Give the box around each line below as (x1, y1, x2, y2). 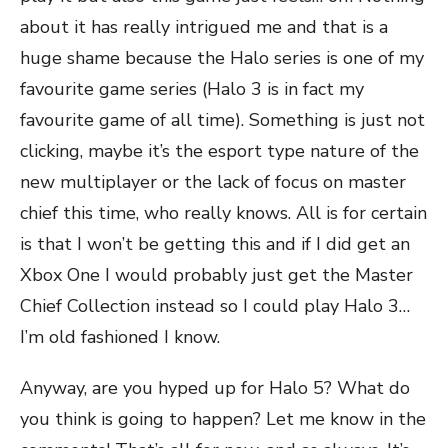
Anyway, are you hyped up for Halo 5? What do (20, 376, 410, 400)
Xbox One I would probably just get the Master (20, 263, 413, 287)
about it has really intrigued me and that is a (20, 15, 388, 39)
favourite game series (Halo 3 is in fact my (20, 77, 364, 101)
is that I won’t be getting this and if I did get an (20, 232, 410, 256)
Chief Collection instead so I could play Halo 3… (20, 294, 410, 318)
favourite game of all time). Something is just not (20, 108, 425, 132)
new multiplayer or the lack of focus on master (20, 170, 406, 194)
